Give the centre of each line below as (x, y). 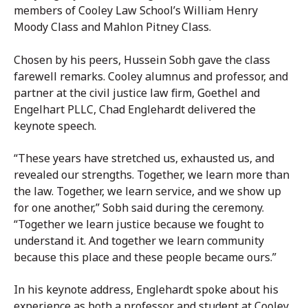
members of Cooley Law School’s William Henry (136, 11)
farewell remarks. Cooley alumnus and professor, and (151, 76)
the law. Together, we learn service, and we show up (147, 191)
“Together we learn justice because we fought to (139, 224)
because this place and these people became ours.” (145, 257)
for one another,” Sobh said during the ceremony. (139, 207)
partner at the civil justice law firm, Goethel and (137, 92)
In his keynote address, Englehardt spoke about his (146, 290)
